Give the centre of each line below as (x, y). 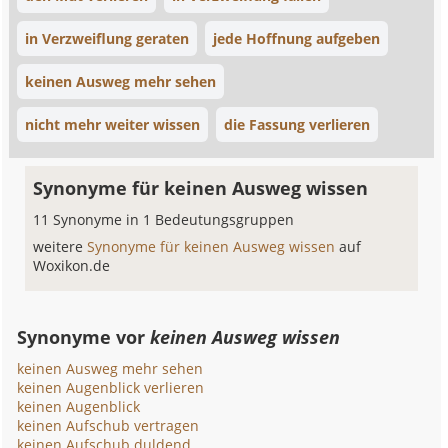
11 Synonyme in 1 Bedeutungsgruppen (164, 219)
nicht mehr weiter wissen (113, 124)
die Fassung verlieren (297, 124)
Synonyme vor (84, 337)
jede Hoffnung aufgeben (297, 38)
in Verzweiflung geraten (107, 38)
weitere (60, 246)
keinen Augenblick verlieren (111, 387)
